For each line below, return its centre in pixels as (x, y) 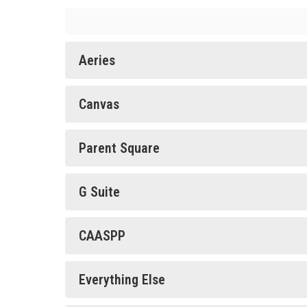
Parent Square (119, 148)
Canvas (99, 104)
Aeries (97, 60)
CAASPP (102, 236)
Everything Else (122, 280)
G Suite (99, 192)
